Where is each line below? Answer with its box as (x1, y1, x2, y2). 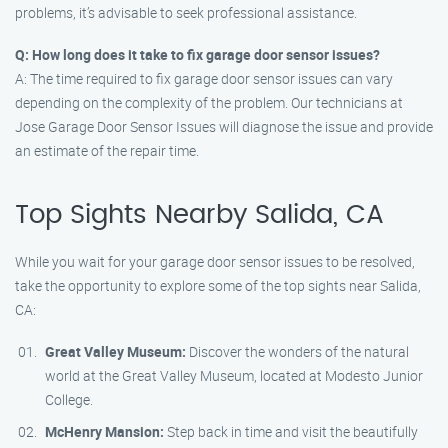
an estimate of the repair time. (15, 141, 199, 160)
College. (45, 390, 93, 409)
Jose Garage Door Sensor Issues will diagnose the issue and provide (15, 117, 433, 136)
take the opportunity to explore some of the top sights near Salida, (15, 276, 421, 295)
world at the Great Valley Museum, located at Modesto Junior (45, 366, 423, 385)
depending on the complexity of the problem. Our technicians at (15, 93, 403, 112)
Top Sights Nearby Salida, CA (15, 202, 384, 228)
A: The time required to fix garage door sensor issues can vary (15, 69, 393, 88)
